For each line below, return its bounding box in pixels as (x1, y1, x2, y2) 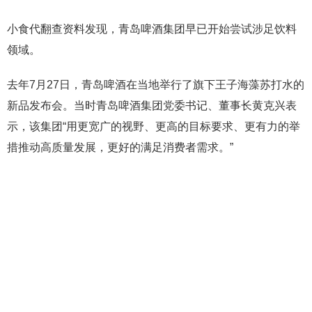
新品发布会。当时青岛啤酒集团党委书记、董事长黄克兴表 (7, 100, 297, 111)
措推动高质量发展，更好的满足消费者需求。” (7, 141, 233, 153)
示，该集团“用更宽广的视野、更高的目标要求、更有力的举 (7, 120, 300, 132)
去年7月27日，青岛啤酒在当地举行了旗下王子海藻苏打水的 (7, 79, 304, 91)
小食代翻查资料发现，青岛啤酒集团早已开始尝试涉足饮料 (7, 23, 297, 35)
